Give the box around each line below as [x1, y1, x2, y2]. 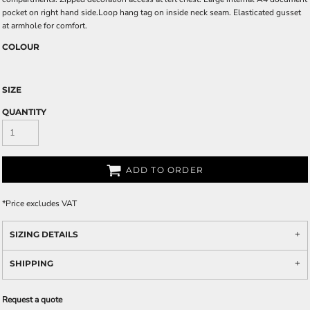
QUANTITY [2, 107, 46, 117]
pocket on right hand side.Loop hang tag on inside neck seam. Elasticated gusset [2, 7, 301, 18]
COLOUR [2, 42, 39, 52]
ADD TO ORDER [125, 165, 203, 176]
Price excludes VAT [6, 198, 77, 209]
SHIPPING [10, 258, 53, 268]
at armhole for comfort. [2, 20, 87, 31]
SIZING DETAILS [10, 229, 78, 239]
